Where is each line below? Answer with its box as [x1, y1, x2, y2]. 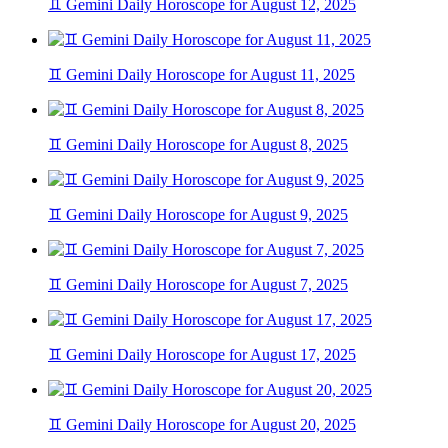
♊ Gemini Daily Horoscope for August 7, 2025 [48, 276, 348, 294]
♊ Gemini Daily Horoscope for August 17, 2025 [48, 346, 356, 364]
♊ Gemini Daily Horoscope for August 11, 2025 [48, 66, 355, 84]
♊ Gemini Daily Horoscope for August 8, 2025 [48, 136, 348, 154]
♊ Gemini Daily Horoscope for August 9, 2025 [48, 206, 348, 224]
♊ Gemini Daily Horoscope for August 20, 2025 [48, 416, 356, 434]
